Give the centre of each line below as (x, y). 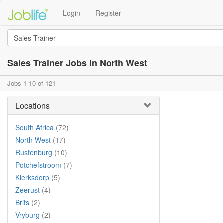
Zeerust (28, 190)
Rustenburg (34, 152)
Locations (33, 105)
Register (108, 13)
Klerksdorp (32, 177)
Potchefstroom (38, 165)
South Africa (35, 127)
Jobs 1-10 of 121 (32, 83)
